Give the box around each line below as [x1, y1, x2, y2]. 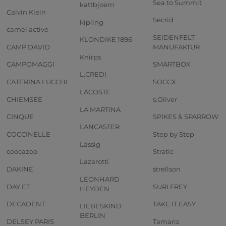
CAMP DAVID [7, 42, 50, 51]
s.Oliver [153, 95, 177, 103]
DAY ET [7, 182, 30, 191]
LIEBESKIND [80, 202, 122, 210]
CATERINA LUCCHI [7, 77, 68, 86]
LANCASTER [80, 123, 120, 131]
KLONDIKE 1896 [80, 35, 132, 44]
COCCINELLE [7, 130, 50, 138]
